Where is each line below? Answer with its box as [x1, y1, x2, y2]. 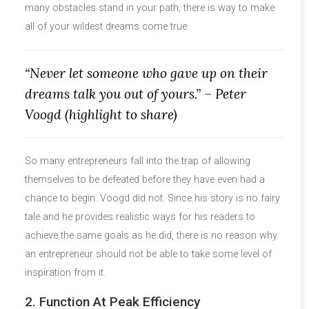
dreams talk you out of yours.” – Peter [25, 85, 246, 102]
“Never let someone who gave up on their [25, 64, 268, 81]
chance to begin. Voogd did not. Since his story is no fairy [25, 192, 280, 204]
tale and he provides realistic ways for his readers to [25, 210, 255, 223]
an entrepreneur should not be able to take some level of [25, 248, 272, 260]
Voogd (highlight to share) [25, 106, 177, 123]
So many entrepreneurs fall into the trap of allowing [25, 154, 250, 167]
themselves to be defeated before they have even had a [25, 173, 265, 186]
